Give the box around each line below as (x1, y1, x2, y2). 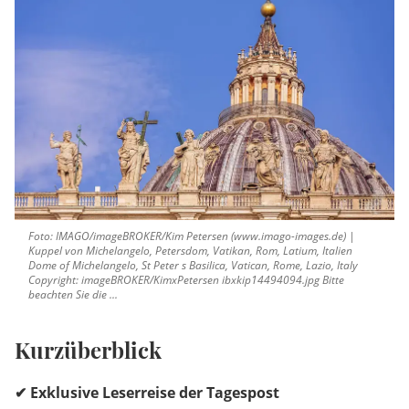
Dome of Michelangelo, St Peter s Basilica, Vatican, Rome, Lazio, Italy (28, 257, 358, 274)
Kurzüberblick (15, 335, 167, 365)
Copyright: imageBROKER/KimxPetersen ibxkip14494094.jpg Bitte (28, 272, 344, 288)
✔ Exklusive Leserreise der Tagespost (15, 383, 279, 404)
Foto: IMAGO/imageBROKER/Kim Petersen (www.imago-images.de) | (28, 228, 355, 245)
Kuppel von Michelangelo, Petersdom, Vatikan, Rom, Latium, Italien (28, 243, 352, 259)
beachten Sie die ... (28, 287, 118, 303)
